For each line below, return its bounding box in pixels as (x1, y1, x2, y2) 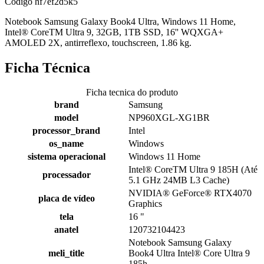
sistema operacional (27, 151, 105, 162)
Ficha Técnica (5, 60, 90, 75)
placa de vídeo (38, 193, 95, 204)
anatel (54, 225, 78, 235)
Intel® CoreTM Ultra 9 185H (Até (128, 164, 258, 175)
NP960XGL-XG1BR (128, 113, 210, 123)
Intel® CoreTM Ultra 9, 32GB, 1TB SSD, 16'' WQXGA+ (5, 27, 223, 37)
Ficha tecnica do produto (86, 87, 178, 98)
